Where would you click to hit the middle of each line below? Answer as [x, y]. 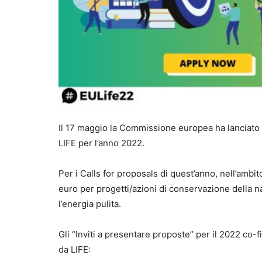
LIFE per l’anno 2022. [101, 143]
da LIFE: [75, 250]
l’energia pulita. [90, 204]
